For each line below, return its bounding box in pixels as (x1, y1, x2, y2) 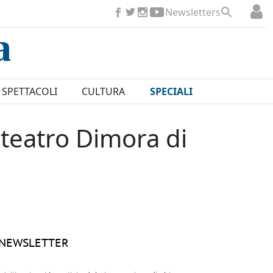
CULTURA (82, 85, 126, 99)
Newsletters (165, 5, 221, 19)
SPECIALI (149, 85, 193, 99)
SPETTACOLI (1, 85, 57, 99)
